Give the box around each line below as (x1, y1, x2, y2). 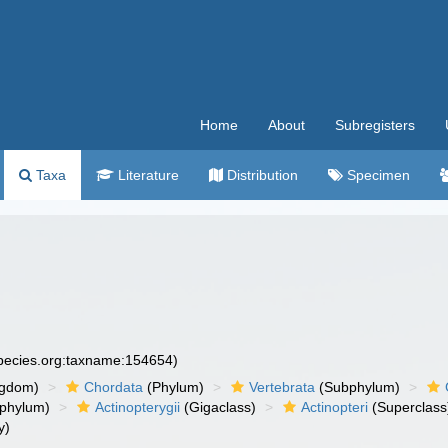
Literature (114, 167, 179, 183)
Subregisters (335, 117, 415, 133)
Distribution (223, 167, 298, 183)
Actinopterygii (95, 399, 181, 415)
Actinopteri (301, 399, 369, 415)
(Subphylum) (315, 379, 401, 395)
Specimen (343, 167, 410, 183)
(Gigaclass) (180, 399, 257, 415)
